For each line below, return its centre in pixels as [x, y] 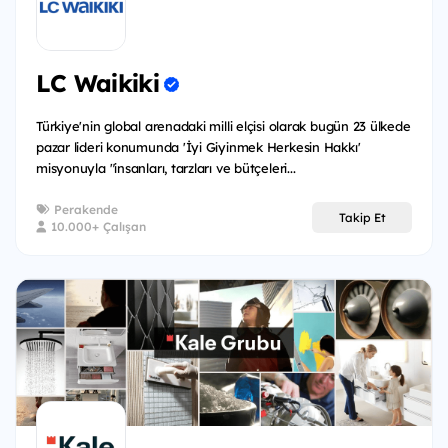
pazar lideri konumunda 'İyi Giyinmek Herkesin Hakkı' [198, 146]
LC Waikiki [97, 83]
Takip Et [362, 218]
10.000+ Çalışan [96, 226]
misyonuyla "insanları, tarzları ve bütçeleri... [166, 167]
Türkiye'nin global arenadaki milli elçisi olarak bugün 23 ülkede [223, 125]
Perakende [84, 209]
